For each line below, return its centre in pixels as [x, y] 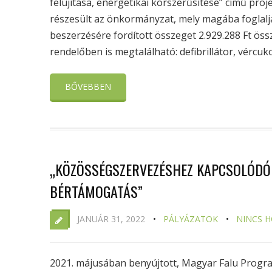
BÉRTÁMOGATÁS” [96, 191]
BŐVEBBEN [88, 87]
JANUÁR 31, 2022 [111, 219]
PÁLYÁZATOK [191, 219]
